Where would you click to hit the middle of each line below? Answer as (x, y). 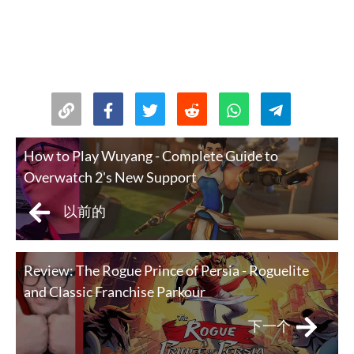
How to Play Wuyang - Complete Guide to (151, 156)
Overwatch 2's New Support (110, 177)
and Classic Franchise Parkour (115, 292)
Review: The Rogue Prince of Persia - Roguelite (166, 271)
